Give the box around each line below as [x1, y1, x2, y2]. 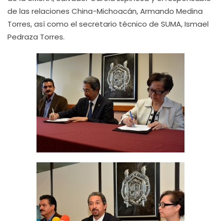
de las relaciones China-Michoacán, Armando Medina [7, 6, 203, 16]
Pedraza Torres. [7, 32, 65, 42]
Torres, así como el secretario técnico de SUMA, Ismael [7, 19, 209, 29]
